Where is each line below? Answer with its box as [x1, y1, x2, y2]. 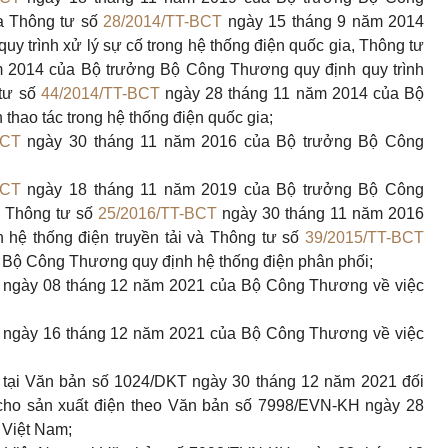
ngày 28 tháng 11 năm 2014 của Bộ [159, 85, 425, 102]
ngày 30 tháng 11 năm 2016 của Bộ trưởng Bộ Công [20, 133, 424, 150]
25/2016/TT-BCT [98, 205, 217, 222]
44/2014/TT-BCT [40, 85, 160, 102]
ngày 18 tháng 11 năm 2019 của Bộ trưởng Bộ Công [20, 181, 424, 198]
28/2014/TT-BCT [103, 13, 223, 30]
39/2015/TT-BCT [305, 229, 425, 246]
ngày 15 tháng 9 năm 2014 [222, 13, 425, 30]
